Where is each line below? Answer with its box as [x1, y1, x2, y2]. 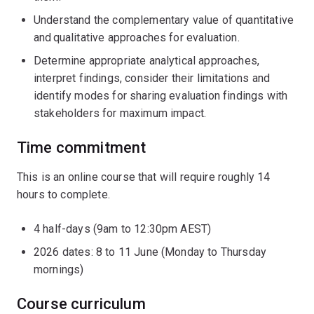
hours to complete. [17, 188, 110, 201]
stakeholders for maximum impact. [34, 107, 207, 120]
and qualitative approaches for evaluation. [34, 31, 240, 44]
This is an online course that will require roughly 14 [17, 170, 271, 184]
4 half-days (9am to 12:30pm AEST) [34, 222, 212, 235]
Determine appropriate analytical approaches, [34, 54, 260, 67]
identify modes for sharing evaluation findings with [34, 89, 288, 102]
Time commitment [17, 139, 146, 156]
